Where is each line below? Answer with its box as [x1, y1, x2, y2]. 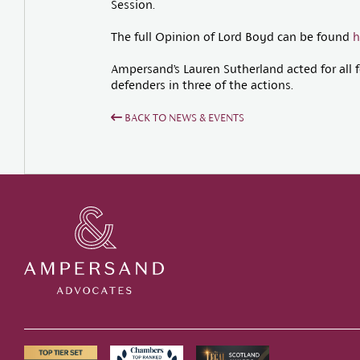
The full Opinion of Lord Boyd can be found [110, 30, 353, 43]
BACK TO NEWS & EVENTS [121, 112, 244, 124]
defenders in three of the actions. [110, 78, 293, 92]
